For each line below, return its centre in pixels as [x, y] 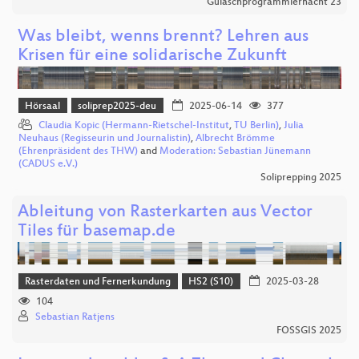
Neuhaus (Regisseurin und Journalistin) [105, 139]
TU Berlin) [256, 126]
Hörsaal [43, 106]
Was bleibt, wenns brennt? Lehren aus [163, 37]
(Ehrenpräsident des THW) [78, 152]
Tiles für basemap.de [97, 232]
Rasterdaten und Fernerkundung [98, 282]
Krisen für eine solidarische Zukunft [152, 56]
